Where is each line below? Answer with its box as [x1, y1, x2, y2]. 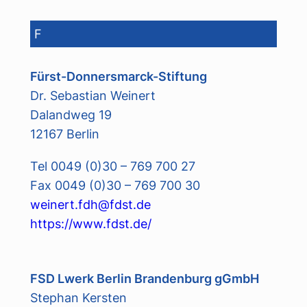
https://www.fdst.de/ [29, 215, 151, 231]
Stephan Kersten [29, 289, 127, 305]
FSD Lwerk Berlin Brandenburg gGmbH [29, 270, 259, 286]
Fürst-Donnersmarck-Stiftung [29, 69, 207, 84]
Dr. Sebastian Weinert [29, 88, 156, 103]
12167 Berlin [29, 126, 99, 142]
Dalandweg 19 [29, 107, 112, 123]
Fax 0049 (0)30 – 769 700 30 [29, 177, 200, 193]
